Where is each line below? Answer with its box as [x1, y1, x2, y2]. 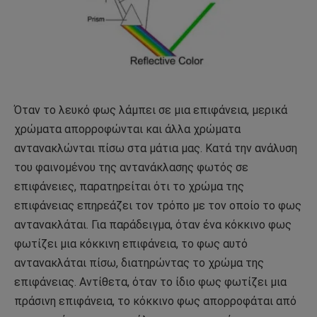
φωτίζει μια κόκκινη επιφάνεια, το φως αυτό [14, 237, 248, 251]
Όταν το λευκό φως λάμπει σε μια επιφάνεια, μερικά [14, 103, 287, 117]
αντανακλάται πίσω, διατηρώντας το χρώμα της [14, 256, 264, 270]
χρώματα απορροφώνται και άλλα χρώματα [14, 122, 241, 137]
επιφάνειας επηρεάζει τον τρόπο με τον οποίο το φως [14, 199, 301, 213]
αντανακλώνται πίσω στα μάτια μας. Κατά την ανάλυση [14, 142, 297, 156]
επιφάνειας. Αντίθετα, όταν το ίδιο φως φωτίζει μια [14, 275, 287, 289]
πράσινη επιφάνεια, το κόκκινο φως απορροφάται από [14, 294, 296, 309]
